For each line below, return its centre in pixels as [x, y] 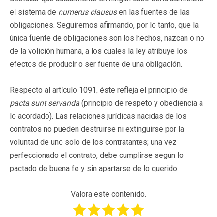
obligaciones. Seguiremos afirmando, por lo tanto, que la [104, 25]
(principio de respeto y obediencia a [142, 103]
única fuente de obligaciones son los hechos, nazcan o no [107, 38]
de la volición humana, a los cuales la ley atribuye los [99, 51]
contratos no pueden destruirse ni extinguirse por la [97, 129]
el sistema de [34, 12]
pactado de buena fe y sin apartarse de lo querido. [94, 168]
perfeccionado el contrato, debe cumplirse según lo [97, 155]
